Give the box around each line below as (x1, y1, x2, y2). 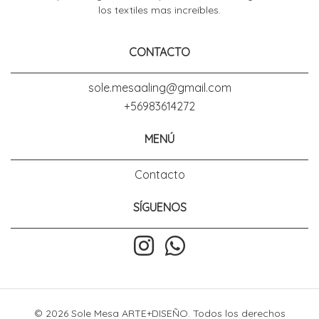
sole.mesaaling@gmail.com (88, 80, 231, 95)
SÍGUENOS (132, 199, 187, 214)
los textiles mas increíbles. (98, 3, 221, 16)
